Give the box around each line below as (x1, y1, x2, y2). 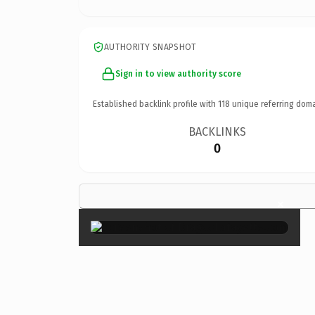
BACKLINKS (188, 124, 247, 139)
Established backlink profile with (93, 98, 218, 109)
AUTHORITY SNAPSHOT (104, 41, 197, 52)
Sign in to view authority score (115, 68, 241, 79)
